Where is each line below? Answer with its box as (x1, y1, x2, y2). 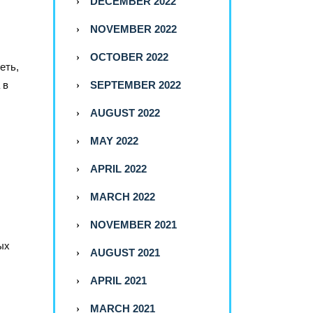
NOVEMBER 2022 (90, 23, 177, 36)
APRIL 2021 (90, 275, 147, 287)
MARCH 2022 (90, 191, 155, 203)
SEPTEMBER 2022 (90, 79, 181, 92)
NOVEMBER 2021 (90, 219, 177, 231)
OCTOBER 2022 (90, 51, 168, 64)
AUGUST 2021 (90, 247, 160, 259)
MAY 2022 (90, 135, 138, 147)
